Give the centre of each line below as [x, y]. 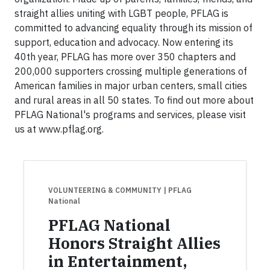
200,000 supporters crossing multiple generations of [131, 71]
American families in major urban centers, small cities [131, 86]
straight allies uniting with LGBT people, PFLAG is [121, 13]
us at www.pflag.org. [59, 129]
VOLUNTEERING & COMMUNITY [106, 190]
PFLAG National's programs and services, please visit [130, 115]
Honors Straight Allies [134, 243]
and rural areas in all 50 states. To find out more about [134, 100]
